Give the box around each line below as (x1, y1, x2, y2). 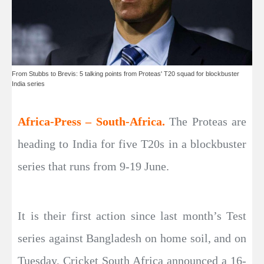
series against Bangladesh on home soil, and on (18, 231, 246, 245)
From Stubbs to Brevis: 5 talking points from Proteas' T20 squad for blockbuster (12, 70, 239, 77)
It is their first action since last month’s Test (18, 209, 246, 222)
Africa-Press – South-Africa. (18, 114, 170, 128)
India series (12, 80, 45, 87)
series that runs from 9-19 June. (18, 159, 169, 173)
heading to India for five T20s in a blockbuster (18, 137, 246, 150)
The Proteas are (169, 114, 247, 128)
